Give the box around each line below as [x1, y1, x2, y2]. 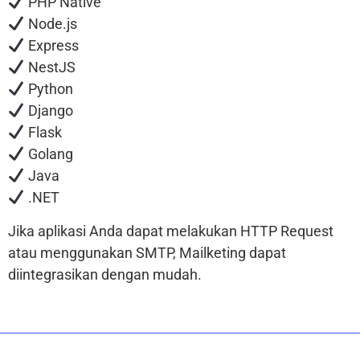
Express [24, 37, 79, 55]
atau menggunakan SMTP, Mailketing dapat [8, 243, 286, 261]
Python [24, 80, 73, 98]
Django [24, 102, 73, 120]
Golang [24, 145, 73, 163]
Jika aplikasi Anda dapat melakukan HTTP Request [8, 222, 333, 239]
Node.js [24, 15, 77, 33]
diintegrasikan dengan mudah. [8, 265, 202, 283]
